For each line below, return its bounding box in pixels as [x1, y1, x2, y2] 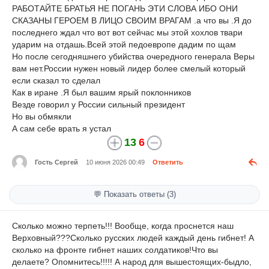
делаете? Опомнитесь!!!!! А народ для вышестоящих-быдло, [12, 256, 252, 267]
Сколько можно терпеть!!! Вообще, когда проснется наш [12, 220, 234, 231]
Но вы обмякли [12, 111, 71, 121]
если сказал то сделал [12, 75, 100, 85]
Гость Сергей [35, 159, 78, 166]
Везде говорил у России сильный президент [12, 99, 185, 109]
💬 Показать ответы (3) [93, 189, 176, 199]
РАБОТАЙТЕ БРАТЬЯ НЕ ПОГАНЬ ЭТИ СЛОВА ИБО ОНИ [12, 3, 238, 13]
